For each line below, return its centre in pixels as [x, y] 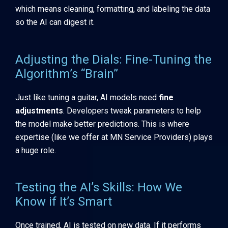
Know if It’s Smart [64, 202]
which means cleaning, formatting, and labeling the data [113, 9]
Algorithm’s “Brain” [67, 74]
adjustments [39, 110]
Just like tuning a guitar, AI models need [87, 97]
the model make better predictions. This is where [102, 124]
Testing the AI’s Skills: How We [99, 188]
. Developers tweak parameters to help [132, 110]
